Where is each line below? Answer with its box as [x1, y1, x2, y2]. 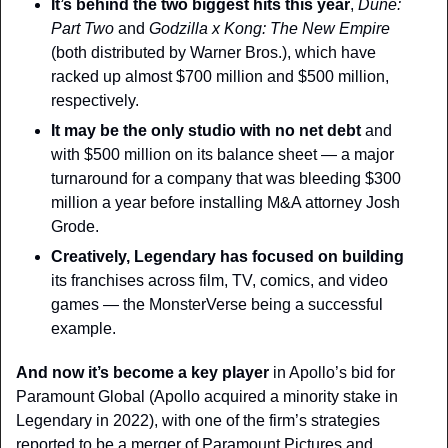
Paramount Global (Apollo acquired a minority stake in [16, 387, 398, 405]
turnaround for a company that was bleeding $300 [51, 169, 401, 187]
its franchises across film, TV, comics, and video [51, 271, 388, 289]
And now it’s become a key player [16, 363, 269, 381]
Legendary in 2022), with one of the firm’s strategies [16, 411, 380, 429]
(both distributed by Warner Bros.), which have [51, 43, 376, 61]
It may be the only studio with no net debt [51, 121, 361, 139]
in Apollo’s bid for [269, 363, 395, 381]
